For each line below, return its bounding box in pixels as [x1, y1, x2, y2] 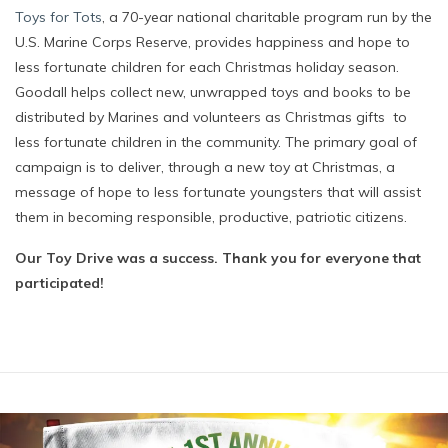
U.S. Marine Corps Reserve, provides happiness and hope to [15, 33, 410, 51]
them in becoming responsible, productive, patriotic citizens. [15, 208, 407, 226]
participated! [15, 274, 104, 292]
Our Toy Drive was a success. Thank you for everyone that [15, 249, 421, 267]
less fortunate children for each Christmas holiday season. [15, 58, 399, 76]
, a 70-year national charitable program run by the [102, 8, 432, 26]
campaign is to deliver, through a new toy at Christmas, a [15, 158, 395, 176]
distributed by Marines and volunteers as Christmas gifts [15, 108, 385, 126]
